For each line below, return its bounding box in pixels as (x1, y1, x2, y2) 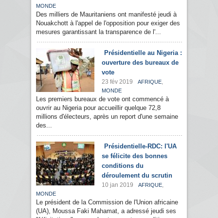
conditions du (102, 162, 144, 170)
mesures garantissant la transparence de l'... (36, 28, 161, 36)
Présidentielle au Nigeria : (104, 49, 182, 57)
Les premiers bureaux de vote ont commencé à (36, 95, 169, 103)
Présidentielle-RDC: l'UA (104, 143, 177, 150)
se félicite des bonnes (102, 152, 167, 160)
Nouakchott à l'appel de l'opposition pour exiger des (36, 19, 180, 27)
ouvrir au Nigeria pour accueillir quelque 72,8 (36, 104, 161, 112)
